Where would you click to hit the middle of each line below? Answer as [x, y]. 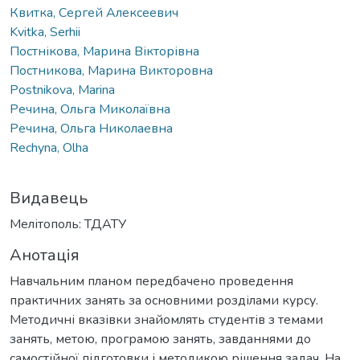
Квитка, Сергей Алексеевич [94, 12]
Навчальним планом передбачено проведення [151, 281]
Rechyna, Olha [49, 147]
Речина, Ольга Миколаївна [90, 109]
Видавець [49, 198]
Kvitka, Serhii [45, 32]
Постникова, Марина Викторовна [111, 70]
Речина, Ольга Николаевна [91, 128]
